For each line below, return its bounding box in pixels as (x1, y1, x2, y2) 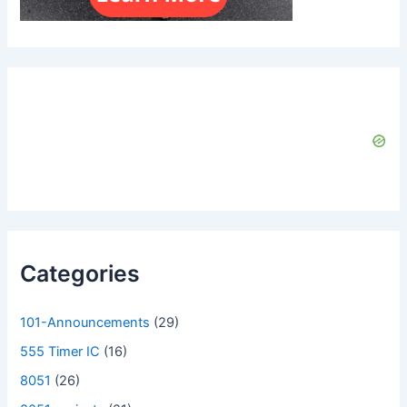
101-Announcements (20, 313, 151, 331)
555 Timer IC (20, 342, 101, 360)
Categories (20, 260, 141, 288)
